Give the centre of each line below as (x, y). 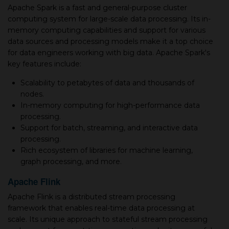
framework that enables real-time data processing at (101, 208)
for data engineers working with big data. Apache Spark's (109, 53)
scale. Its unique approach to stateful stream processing (108, 219)
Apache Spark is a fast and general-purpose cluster (97, 8)
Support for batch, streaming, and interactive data (109, 128)
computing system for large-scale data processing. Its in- (109, 19)
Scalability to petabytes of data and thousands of (107, 83)
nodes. (32, 94)
